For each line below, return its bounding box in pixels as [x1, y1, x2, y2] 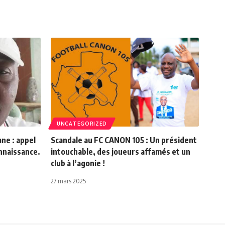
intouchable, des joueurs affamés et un [51, 147, 190, 157]
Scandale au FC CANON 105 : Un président [51, 135, 197, 146]
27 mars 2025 [51, 177, 86, 185]
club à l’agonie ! [51, 158, 105, 169]
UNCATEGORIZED [57, 121, 107, 127]
